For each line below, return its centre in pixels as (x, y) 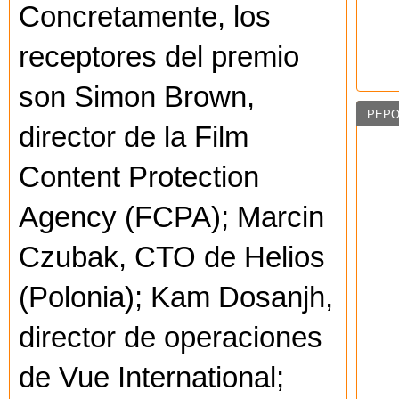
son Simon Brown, (137, 98)
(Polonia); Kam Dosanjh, (176, 298)
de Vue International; (151, 378)
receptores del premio (159, 57)
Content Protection (139, 178)
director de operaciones (171, 338)
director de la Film (134, 138)
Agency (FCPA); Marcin (171, 218)
